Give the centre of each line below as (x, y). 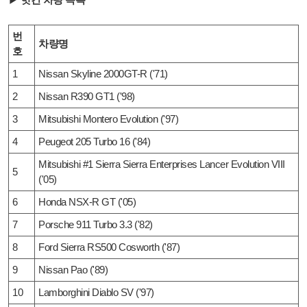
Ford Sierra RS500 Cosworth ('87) (109, 247)
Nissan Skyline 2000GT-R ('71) (103, 74)
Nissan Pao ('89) (73, 270)
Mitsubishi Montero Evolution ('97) (108, 119)
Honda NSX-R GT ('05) (87, 202)
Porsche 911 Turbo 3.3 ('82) (96, 224)
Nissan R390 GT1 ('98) (87, 96)
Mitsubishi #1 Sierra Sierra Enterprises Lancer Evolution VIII (162, 164)
